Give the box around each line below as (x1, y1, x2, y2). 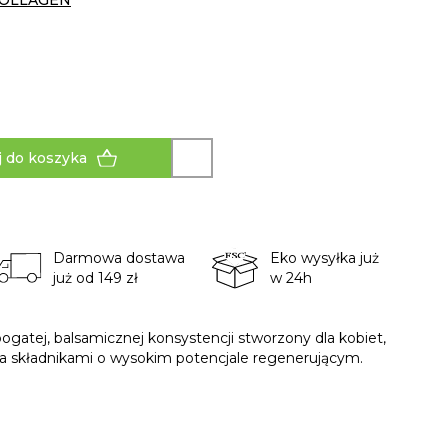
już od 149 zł (52, 269, 138, 288)
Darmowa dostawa (52, 249, 185, 268)
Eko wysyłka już (269, 249, 379, 268)
